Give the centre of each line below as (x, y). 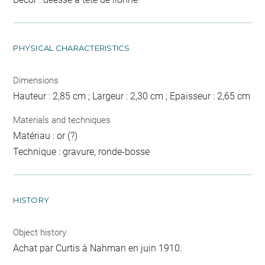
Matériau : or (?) (46, 135)
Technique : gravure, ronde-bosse (82, 151)
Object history (40, 232)
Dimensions (36, 80)
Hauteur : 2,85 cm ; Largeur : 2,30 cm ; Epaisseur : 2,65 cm (132, 96)
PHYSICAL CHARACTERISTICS (72, 48)
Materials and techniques (62, 120)
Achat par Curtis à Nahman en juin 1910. (98, 248)
